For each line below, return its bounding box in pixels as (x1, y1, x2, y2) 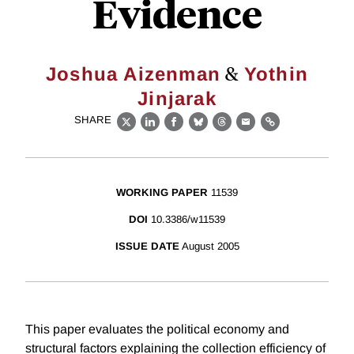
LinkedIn (149, 123, 202, 137)
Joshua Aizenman (46, 63, 221, 85)
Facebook (173, 123, 234, 137)
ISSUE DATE (115, 240, 179, 253)
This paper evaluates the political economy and (25, 322, 289, 337)
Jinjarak (137, 88, 217, 109)
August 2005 (181, 240, 239, 253)
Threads (221, 123, 272, 137)
